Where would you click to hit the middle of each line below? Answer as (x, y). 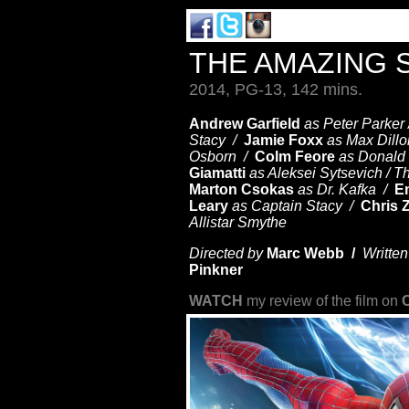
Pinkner (216, 270)
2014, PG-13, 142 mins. (276, 89)
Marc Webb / (315, 253)
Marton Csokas (241, 189)
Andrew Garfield (245, 124)
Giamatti (217, 173)
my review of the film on (322, 301)
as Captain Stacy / (296, 206)
